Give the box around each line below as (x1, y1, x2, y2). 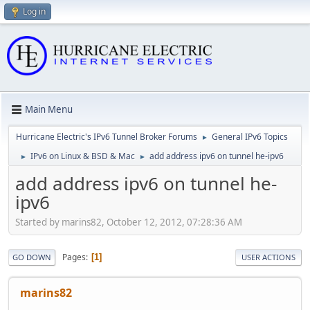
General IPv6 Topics (212, 130, 288, 143)
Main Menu (25, 103, 73, 116)
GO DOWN (12, 252, 51, 263)
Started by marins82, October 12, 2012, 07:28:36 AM (15, 216, 242, 229)
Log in (23, 6, 46, 17)
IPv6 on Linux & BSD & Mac (30, 149, 135, 162)
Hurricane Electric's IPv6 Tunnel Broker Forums (16, 130, 197, 143)
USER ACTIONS (241, 252, 295, 263)
